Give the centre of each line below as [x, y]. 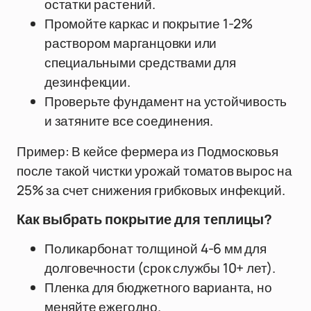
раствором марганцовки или [131, 43]
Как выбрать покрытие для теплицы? [144, 219]
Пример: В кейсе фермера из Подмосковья [148, 151]
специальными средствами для [140, 62]
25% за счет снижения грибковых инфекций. [151, 190]
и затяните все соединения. [129, 121]
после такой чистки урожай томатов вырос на [154, 171]
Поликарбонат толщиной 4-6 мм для [155, 249]
